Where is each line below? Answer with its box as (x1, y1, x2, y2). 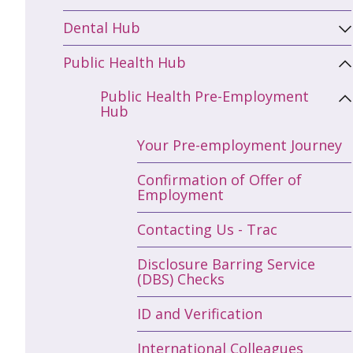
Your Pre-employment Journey (137, 136, 342, 155)
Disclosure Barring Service (137, 255, 315, 274)
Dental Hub (63, 18, 140, 38)
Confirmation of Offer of (137, 170, 302, 190)
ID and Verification (137, 304, 262, 324)
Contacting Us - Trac (137, 220, 277, 240)
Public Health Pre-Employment (100, 87, 309, 106)
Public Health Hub (63, 53, 186, 72)
